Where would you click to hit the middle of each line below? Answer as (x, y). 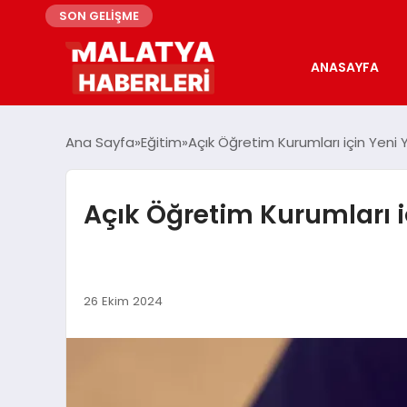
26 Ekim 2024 (123, 301)
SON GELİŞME (99, 16)
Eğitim (161, 142)
